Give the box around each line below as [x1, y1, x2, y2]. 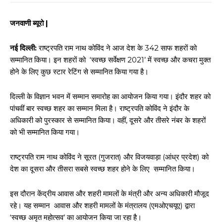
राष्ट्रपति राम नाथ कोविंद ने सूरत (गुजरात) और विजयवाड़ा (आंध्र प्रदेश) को [10, 152, 209, 162]
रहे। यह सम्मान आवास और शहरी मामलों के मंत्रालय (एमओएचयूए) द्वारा [10, 201, 195, 210]
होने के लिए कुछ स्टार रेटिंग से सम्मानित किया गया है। [10, 67, 149, 76]
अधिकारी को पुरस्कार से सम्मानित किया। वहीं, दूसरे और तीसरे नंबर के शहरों [10, 115, 206, 125]
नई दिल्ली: [10, 43, 37, 53]
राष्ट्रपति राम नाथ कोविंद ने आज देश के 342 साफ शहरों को [37, 43, 197, 53]
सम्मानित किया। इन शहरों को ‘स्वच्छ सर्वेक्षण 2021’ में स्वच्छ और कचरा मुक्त [10, 55, 211, 64]
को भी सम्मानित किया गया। [10, 127, 80, 137]
